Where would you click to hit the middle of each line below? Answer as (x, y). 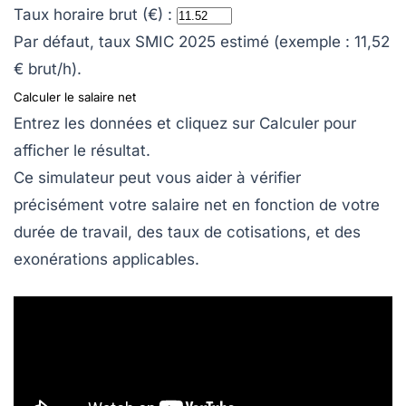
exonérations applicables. (106, 260)
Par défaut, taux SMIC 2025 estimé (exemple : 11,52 (202, 42)
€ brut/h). (48, 69)
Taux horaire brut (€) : (93, 15)
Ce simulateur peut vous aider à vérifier (157, 178)
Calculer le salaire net (75, 97)
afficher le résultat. (82, 151)
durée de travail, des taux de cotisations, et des (187, 232)
